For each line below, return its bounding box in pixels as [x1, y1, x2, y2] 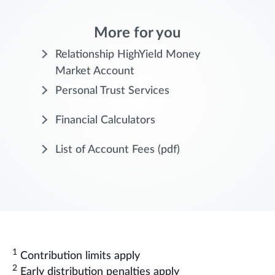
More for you [94, 26, 181, 41]
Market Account [55, 66, 134, 77]
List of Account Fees [55, 144, 155, 156]
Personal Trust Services [55, 85, 169, 97]
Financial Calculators [55, 115, 155, 126]
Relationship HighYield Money [55, 49, 200, 61]
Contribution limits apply [17, 250, 140, 262]
